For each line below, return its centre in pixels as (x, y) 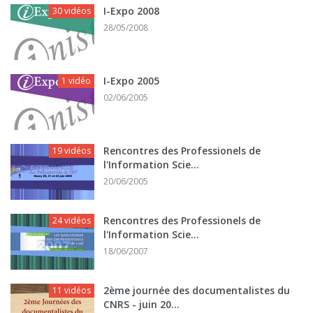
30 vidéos (72, 10)
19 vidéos (72, 150)
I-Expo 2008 (131, 10)
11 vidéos (72, 290)
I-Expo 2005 (131, 80)
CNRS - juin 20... (141, 304)
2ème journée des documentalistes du (197, 290)
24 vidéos (72, 220)
